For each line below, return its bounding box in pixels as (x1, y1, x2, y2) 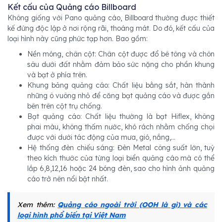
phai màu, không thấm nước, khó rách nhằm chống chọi (27, 122, 215, 132)
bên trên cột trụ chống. (27, 102, 102, 111)
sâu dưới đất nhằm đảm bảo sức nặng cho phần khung (27, 60, 215, 69)
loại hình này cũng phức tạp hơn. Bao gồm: (7, 34, 148, 44)
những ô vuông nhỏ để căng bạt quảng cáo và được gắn (27, 91, 215, 101)
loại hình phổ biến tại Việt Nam (17, 211, 125, 220)
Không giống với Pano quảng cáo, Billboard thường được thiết (7, 13, 215, 23)
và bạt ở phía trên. (27, 70, 87, 80)
